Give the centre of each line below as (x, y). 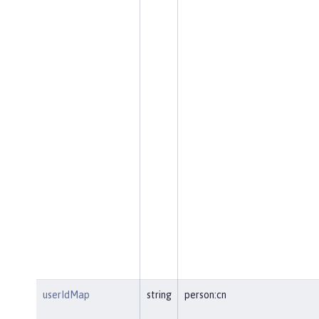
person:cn (205, 294)
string (159, 294)
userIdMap (66, 294)
